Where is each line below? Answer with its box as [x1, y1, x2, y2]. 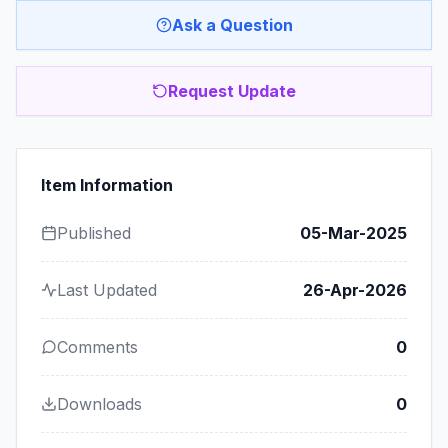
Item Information [41, 174, 173, 195]
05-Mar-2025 [300, 222, 407, 243]
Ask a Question [171, 14, 293, 35]
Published [57, 222, 131, 243]
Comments [57, 336, 138, 357]
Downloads [57, 393, 142, 414]
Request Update [168, 80, 296, 101]
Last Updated [57, 279, 157, 300]
